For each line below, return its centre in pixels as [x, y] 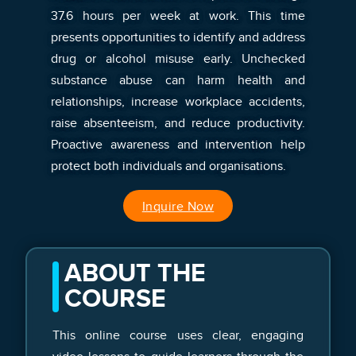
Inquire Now [178, 206]
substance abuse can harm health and [178, 80]
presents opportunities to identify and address [178, 37]
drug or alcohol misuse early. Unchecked [178, 58]
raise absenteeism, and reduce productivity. [178, 123]
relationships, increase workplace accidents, [178, 101]
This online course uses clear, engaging [178, 335]
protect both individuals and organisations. [168, 166]
